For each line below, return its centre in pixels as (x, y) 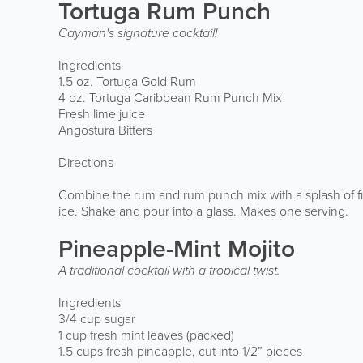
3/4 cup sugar (97, 318)
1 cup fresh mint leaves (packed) (146, 335)
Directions (86, 162)
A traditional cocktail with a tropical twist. (169, 270)
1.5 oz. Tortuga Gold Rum (127, 81)
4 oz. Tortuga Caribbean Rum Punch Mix (170, 97)
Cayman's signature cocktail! (138, 32)
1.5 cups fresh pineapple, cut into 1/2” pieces (182, 351)
